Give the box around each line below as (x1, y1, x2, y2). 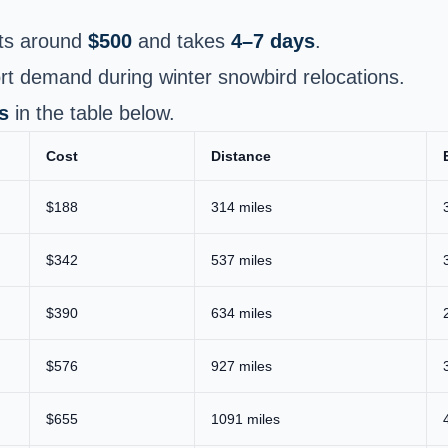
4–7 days (231, 29, 315, 52)
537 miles (211, 251, 272, 268)
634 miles (211, 304, 272, 321)
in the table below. (9, 101, 175, 124)
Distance (211, 147, 271, 164)
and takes (132, 29, 231, 52)
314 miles (211, 198, 272, 215)
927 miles (211, 357, 272, 374)
